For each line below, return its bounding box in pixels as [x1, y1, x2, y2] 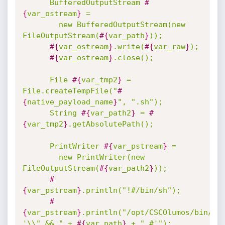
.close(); [113, 53, 154, 62]
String [49, 108, 81, 118]
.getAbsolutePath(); [67, 120, 154, 129]
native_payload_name [27, 97, 113, 106]
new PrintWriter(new [22, 153, 59, 162]
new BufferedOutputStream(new [22, 20, 59, 29]
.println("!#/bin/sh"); [81, 186, 181, 195]
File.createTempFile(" [22, 86, 118, 95]
